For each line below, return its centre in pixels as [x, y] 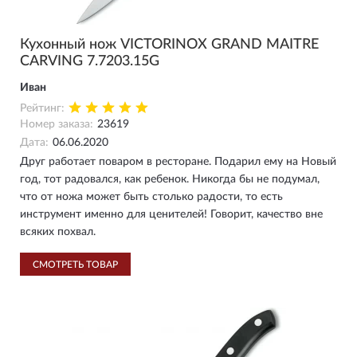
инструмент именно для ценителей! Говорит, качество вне [171, 214]
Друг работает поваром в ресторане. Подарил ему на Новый [178, 162]
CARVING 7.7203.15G [90, 61]
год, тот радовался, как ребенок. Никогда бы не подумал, [170, 179]
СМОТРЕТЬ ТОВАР [75, 265]
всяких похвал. [58, 232]
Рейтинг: [42, 108]
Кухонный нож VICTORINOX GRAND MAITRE [169, 45]
